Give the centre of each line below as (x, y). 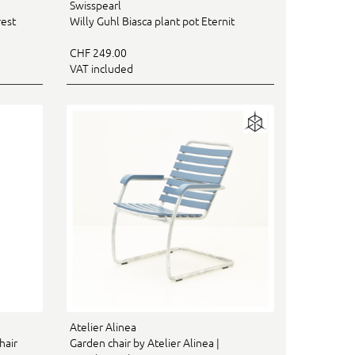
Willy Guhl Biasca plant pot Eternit (152, 21)
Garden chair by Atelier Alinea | (144, 343)
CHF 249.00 (98, 53)
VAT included (101, 69)
